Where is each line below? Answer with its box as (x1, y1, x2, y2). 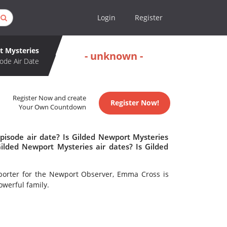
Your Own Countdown (19, 103, 87, 112)
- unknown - (85, 49, 143, 63)
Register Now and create (13, 94, 87, 103)
